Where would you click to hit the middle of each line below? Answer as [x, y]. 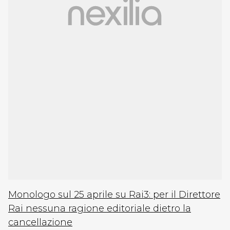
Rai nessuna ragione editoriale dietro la [100, 208]
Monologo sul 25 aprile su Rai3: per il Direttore [114, 195]
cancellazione [40, 222]
